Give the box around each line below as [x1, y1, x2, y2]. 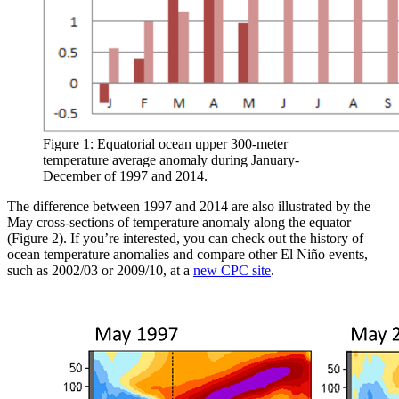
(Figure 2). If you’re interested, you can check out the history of [7, 230, 363, 246]
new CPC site [193, 262, 271, 278]
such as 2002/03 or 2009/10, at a [7, 262, 193, 278]
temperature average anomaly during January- [43, 151, 299, 167]
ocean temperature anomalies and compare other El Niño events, [7, 246, 368, 262]
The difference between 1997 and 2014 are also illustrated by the [7, 198, 370, 214]
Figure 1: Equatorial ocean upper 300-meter [43, 135, 288, 151]
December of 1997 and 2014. [43, 167, 208, 183]
